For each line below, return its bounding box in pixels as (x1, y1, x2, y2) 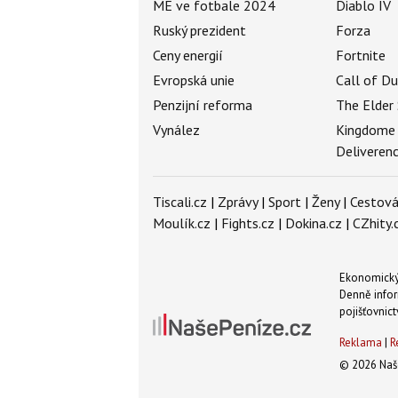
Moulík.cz (153, 214, 211, 233)
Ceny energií (153, 46, 223, 65)
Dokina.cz (285, 214, 342, 233)
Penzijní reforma (153, 96, 252, 115)
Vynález (153, 121, 200, 139)
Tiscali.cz (153, 193, 207, 211)
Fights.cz (221, 214, 275, 233)
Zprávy (218, 193, 258, 211)
